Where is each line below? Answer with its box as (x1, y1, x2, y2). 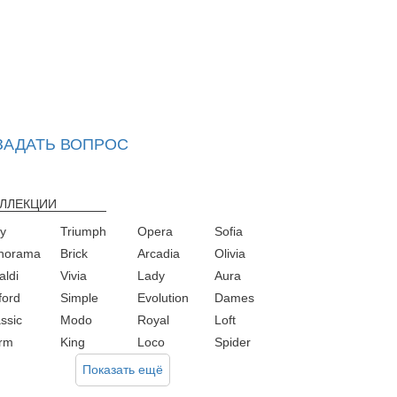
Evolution (137, 291, 189, 306)
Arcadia (137, 246, 180, 261)
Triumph (59, 224, 106, 239)
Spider (214, 335, 252, 350)
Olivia (214, 246, 246, 261)
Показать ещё (82, 362, 163, 378)
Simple (59, 291, 98, 306)
